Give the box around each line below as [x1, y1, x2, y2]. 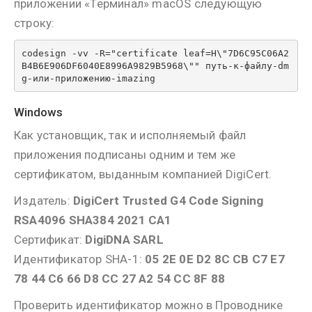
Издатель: [14, 194, 73, 208]
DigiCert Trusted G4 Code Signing [73, 194, 264, 208]
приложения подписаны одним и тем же [14, 148, 236, 162]
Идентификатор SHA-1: [14, 252, 146, 266]
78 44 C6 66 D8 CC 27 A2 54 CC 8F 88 [14, 272, 225, 286]
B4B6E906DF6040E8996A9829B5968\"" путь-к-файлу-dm [21, 60, 289, 71]
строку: [14, 16, 55, 30]
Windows [14, 105, 63, 119]
